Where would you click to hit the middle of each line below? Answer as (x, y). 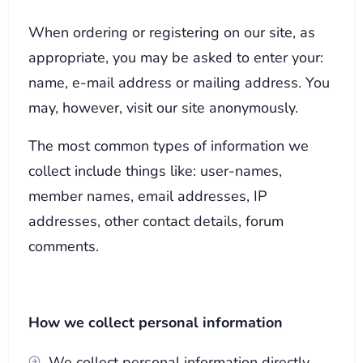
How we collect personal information (156, 322)
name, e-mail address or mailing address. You (179, 82)
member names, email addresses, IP (148, 195)
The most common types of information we (169, 145)
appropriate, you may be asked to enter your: (176, 57)
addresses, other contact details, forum (156, 220)
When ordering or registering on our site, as (172, 32)
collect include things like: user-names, (156, 170)
